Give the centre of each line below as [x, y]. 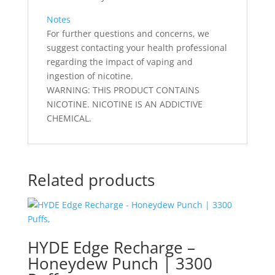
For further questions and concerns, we [128, 33]
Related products [91, 180]
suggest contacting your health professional [137, 47]
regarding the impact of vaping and [119, 61]
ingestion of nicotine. [90, 76]
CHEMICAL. [69, 118]
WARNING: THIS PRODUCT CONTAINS [123, 90]
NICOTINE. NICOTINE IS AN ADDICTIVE [124, 104]
